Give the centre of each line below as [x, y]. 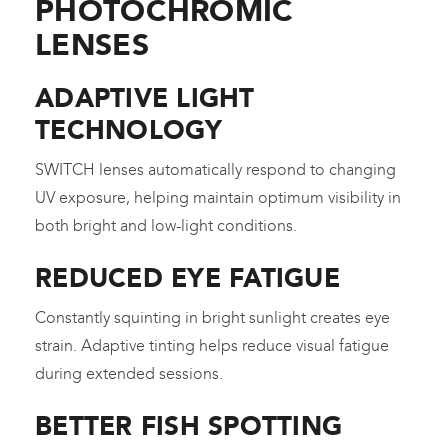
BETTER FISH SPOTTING [189, 426]
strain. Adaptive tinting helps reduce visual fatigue [212, 346]
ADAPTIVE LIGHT [145, 98]
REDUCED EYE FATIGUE [187, 278]
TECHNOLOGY [129, 130]
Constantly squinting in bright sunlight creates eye [212, 318]
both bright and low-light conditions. [166, 226]
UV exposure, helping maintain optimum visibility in [218, 198]
